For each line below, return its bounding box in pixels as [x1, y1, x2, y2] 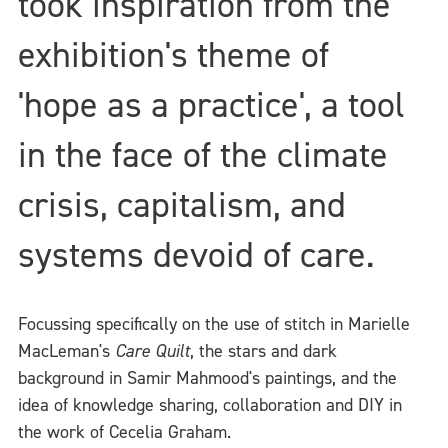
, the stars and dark [190, 339, 337, 363]
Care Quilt [115, 339, 190, 363]
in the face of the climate [18, 130, 388, 179]
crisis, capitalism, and [18, 180, 346, 229]
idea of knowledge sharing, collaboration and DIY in [18, 393, 402, 417]
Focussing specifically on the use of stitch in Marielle [18, 312, 410, 336]
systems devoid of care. [18, 230, 384, 279]
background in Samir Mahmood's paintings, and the [18, 366, 397, 390]
